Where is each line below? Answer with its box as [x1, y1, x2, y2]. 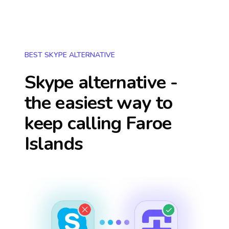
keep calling [25, 111, 126, 136]
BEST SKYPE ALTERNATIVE [25, 50, 115, 60]
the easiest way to [25, 90, 172, 116]
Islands [25, 131, 83, 156]
